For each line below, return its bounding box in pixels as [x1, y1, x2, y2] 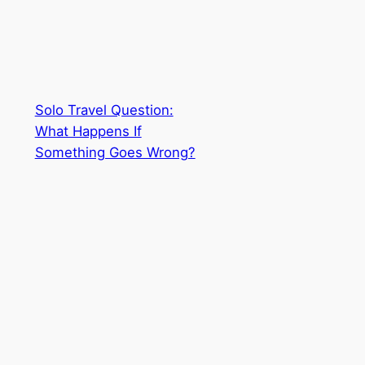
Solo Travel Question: [34, 102, 174, 119]
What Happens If [34, 123, 142, 140]
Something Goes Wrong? [34, 144, 196, 161]
